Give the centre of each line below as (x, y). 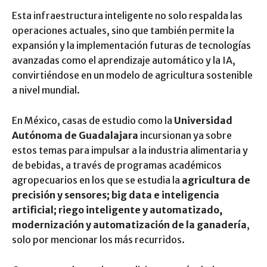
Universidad (203, 120)
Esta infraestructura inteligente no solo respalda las (127, 15)
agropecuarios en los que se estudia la (97, 180)
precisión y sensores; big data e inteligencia (116, 195)
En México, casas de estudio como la (93, 120)
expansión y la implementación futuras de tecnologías (131, 45)
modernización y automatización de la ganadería (129, 224)
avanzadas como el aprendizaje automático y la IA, (124, 60)
